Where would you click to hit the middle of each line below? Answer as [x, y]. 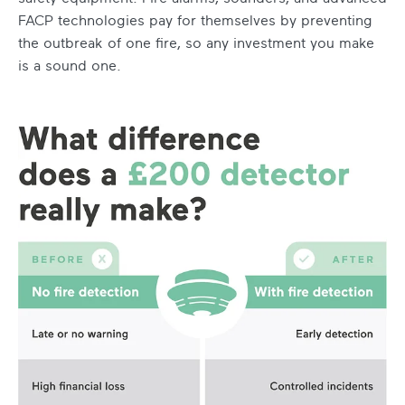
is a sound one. [70, 66]
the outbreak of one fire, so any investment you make [196, 43]
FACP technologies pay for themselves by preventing [195, 20]
